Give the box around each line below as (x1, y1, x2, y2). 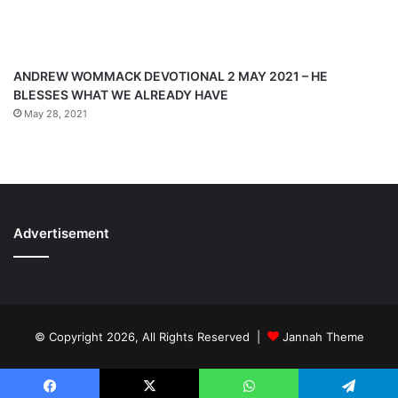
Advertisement (13, 225, 109, 242)
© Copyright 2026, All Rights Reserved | (34, 330, 267, 344)
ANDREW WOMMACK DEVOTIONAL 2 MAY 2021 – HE (13, 68, 328, 84)
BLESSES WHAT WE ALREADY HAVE (13, 87, 228, 102)
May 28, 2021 (24, 107, 87, 120)
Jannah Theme (282, 330, 364, 344)
